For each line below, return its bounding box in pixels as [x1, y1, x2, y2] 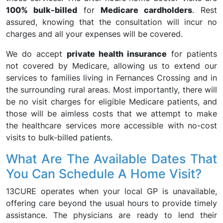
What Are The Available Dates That [6, 151, 217, 166]
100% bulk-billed [6, 5, 77, 15]
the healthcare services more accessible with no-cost [6, 120, 217, 130]
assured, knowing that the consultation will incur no [6, 17, 217, 27]
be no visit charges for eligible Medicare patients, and [6, 97, 217, 107]
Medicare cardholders [101, 5, 193, 15]
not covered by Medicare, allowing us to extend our [6, 61, 217, 71]
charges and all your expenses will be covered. [6, 29, 183, 39]
